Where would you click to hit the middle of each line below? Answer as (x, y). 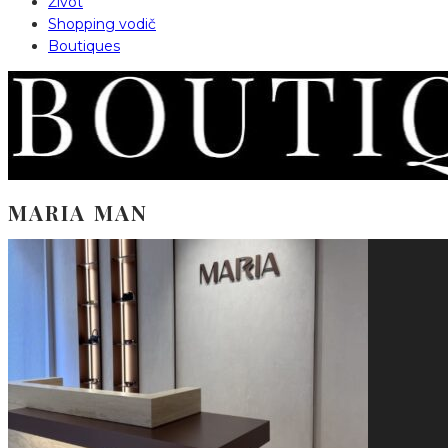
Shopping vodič (102, 23)
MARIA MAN (78, 211)
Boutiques (84, 45)
